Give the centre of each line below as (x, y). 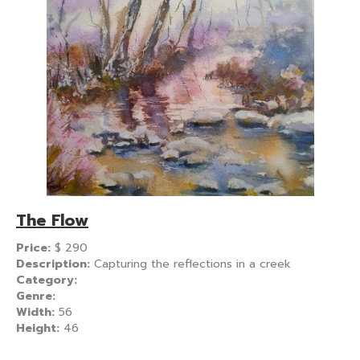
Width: (37, 312)
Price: (35, 247)
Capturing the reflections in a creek (192, 264)
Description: (55, 264)
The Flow (52, 220)
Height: (40, 328)
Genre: (36, 296)
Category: (47, 280)
